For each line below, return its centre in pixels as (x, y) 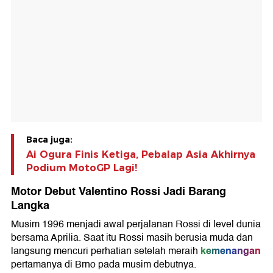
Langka (30, 206)
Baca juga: (49, 140)
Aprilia (65, 238)
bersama (31, 238)
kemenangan (231, 251)
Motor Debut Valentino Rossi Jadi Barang (119, 192)
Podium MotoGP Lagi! (82, 168)
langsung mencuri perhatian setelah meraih (105, 251)
